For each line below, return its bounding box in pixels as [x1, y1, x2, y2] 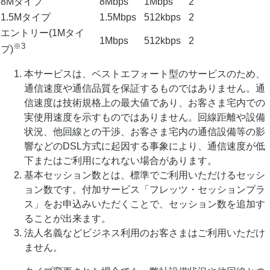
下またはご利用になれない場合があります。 [24, 155, 217, 166]
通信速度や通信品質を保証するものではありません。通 [24, 83, 265, 93]
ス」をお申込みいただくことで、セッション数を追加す [24, 198, 265, 209]
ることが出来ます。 [24, 213, 111, 224]
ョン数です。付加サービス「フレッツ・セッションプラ [24, 184, 265, 195]
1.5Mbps [99, 11, 136, 22]
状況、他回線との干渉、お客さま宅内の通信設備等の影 [24, 126, 265, 137]
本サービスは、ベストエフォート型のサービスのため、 [24, 68, 265, 79]
